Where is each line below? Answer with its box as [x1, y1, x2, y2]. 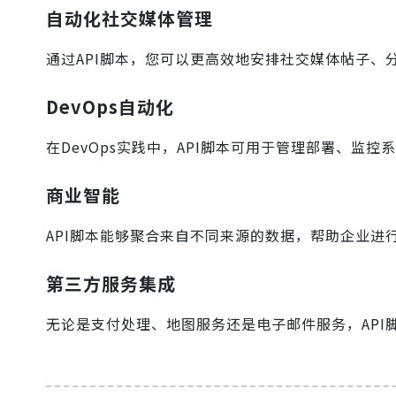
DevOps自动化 [46, 93, 174, 119]
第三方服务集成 [46, 270, 176, 296]
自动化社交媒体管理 [46, 4, 213, 31]
